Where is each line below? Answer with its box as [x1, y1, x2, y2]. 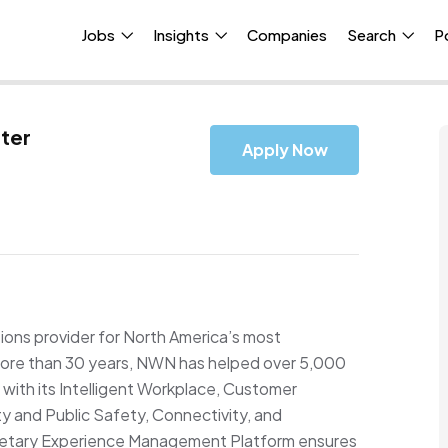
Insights [153, 24, 213, 44]
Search [347, 24, 400, 44]
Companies [247, 24, 328, 44]
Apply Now [241, 138, 328, 160]
